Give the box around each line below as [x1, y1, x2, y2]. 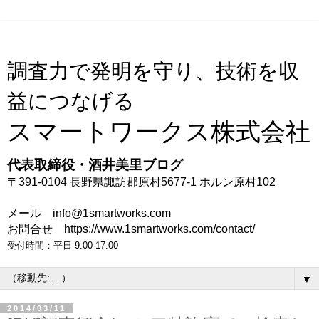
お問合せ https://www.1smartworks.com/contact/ [7, 223, 255, 235]
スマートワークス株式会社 [7, 118, 310, 145]
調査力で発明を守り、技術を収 [7, 60, 299, 83]
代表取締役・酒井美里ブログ [7, 157, 183, 172]
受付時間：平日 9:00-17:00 [7, 240, 118, 251]
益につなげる [7, 90, 135, 113]
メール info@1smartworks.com [7, 207, 171, 219]
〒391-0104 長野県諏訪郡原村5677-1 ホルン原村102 [7, 176, 276, 188]
